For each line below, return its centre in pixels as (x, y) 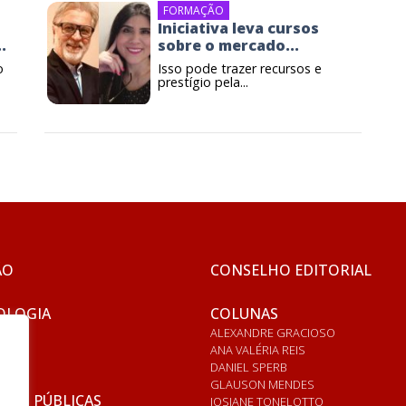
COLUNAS (244, 314)
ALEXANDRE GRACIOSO (273, 333)
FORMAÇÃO (193, 11)
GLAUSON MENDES (262, 385)
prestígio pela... (203, 82)
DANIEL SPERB (249, 367)
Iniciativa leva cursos (238, 29)
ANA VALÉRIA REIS (258, 350)
